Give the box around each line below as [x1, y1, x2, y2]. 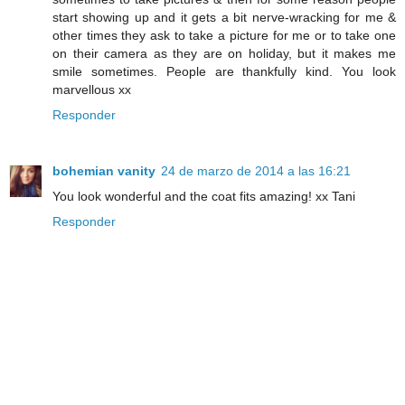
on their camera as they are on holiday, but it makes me [52, 45, 396, 61]
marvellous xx [52, 81, 131, 97]
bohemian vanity [52, 163, 155, 178]
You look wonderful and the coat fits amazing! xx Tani [52, 188, 355, 203]
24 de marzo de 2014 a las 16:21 [161, 163, 351, 178]
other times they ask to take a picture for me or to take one [52, 27, 396, 42]
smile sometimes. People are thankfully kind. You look [52, 63, 396, 79]
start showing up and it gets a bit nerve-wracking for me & [52, 9, 396, 24]
